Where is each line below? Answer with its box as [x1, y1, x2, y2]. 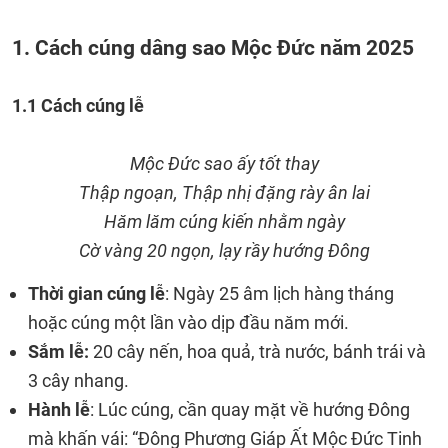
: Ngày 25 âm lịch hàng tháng [165, 283, 394, 304]
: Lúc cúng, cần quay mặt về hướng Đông [90, 399, 410, 420]
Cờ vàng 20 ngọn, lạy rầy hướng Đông [78, 240, 370, 261]
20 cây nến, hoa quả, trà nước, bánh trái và [89, 341, 426, 362]
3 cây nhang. [28, 370, 129, 391]
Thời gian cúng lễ [28, 283, 165, 304]
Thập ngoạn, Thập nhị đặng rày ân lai [78, 182, 370, 203]
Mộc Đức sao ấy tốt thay [129, 153, 319, 174]
